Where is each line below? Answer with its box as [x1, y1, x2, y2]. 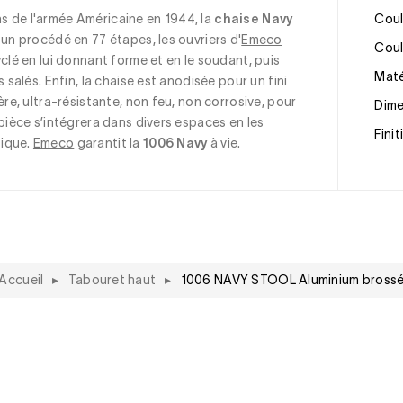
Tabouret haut [67, 272, 157, 287]
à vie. [207, 136, 241, 151]
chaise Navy [214, 12, 293, 27]
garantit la [74, 136, 143, 151]
